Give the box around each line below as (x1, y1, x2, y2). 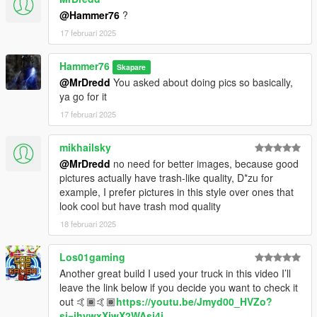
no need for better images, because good (110, 156, 299, 171)
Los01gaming (59, 250, 125, 265)
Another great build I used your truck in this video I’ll (59, 266, 291, 281)
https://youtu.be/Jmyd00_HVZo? (116, 294, 272, 309)
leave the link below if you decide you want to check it (59, 280, 298, 295)
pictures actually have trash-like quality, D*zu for (59, 171, 273, 185)
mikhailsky (59, 140, 111, 155)
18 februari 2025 (60, 218, 116, 230)
